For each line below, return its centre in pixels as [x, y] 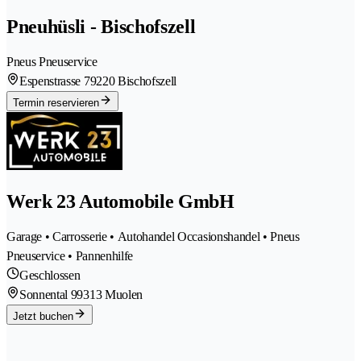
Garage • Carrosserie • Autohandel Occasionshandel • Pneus [153, 236]
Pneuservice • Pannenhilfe [70, 255]
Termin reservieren [56, 103]
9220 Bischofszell [133, 81]
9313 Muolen [110, 294]
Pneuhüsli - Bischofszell [101, 27]
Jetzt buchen [43, 316]
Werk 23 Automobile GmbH [120, 201]
